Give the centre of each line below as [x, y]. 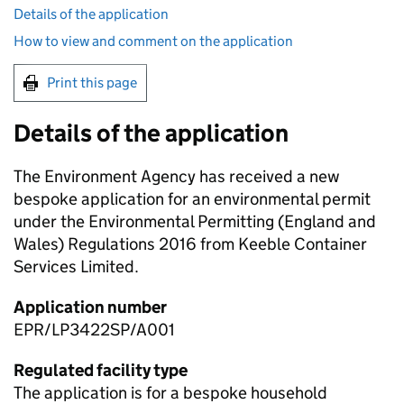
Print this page [92, 83]
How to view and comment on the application [153, 41]
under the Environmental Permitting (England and [195, 222]
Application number [90, 308]
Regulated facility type [101, 371]
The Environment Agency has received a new [177, 177]
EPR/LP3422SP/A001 [94, 330]
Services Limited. [76, 267]
